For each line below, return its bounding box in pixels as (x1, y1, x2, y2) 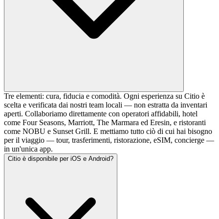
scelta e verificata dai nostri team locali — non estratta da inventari (4, 100, 207, 109)
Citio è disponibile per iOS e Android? (8, 154, 113, 162)
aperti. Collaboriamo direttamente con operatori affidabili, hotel (4, 109, 197, 118)
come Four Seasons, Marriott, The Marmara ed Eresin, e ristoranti (4, 118, 206, 127)
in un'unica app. (4, 144, 53, 153)
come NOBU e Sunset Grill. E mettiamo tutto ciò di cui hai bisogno (4, 127, 212, 135)
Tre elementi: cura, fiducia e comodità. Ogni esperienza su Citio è (4, 91, 205, 100)
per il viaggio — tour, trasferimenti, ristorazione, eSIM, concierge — (4, 135, 214, 144)
